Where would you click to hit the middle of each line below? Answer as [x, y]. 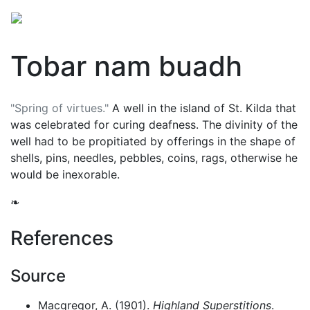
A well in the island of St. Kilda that [202, 108]
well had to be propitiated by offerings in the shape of [153, 141]
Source [38, 276]
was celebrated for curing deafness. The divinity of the [154, 125]
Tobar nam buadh [126, 66]
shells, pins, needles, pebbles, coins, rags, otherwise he [154, 158]
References [62, 238]
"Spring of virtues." [60, 108]
